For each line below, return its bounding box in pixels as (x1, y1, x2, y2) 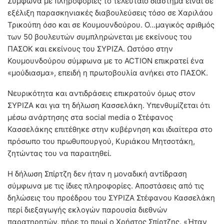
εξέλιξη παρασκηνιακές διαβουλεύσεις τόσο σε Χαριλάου (7, 8, 213, 18)
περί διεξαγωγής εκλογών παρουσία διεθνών (7, 205, 167, 215)
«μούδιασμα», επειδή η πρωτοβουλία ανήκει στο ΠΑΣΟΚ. (7, 68, 208, 78)
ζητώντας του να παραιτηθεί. (7, 148, 111, 158)
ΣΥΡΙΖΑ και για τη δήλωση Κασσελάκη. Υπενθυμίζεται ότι (7, 100, 210, 110)
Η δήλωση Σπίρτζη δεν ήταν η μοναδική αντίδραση (7, 169, 187, 179)
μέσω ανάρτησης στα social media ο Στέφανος (7, 112, 173, 122)
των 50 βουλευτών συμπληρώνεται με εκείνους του (7, 32, 192, 42)
